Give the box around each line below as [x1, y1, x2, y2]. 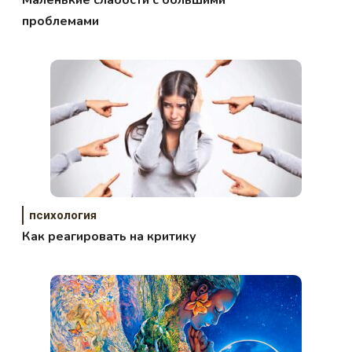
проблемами [22, 12, 100, 30]
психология [29, 207, 97, 222]
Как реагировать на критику [22, 227, 197, 245]
